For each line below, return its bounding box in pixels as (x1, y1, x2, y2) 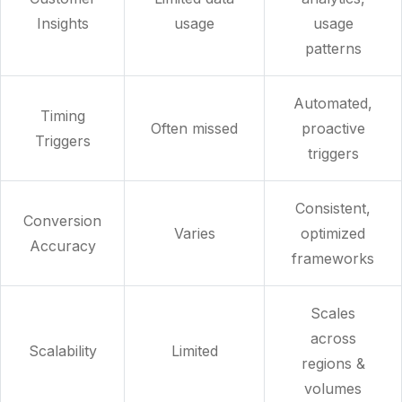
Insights (36, 14, 89, 33)
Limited (170, 342, 218, 361)
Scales (310, 304, 355, 323)
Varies (173, 224, 215, 243)
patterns (304, 39, 362, 58)
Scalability (28, 342, 97, 361)
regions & (301, 354, 365, 373)
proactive (301, 119, 365, 138)
